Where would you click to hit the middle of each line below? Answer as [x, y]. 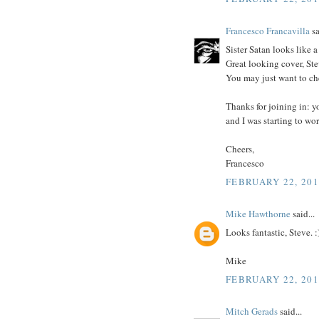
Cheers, [240, 149]
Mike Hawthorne [258, 213]
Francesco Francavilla [268, 30]
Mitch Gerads [252, 311]
